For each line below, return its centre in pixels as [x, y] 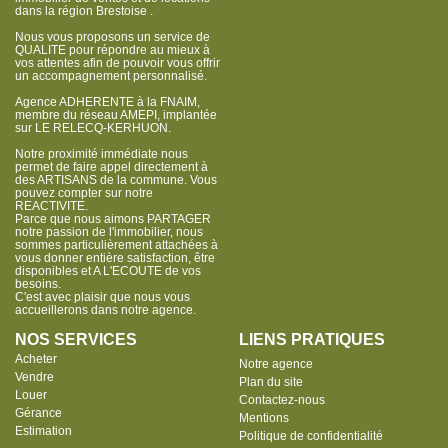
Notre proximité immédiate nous [101, 154]
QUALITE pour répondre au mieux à [112, 50]
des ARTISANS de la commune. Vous [116, 180]
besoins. [38, 284]
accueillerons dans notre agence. [105, 310]
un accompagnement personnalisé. [111, 76]
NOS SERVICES [76, 340]
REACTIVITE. [51, 206]
